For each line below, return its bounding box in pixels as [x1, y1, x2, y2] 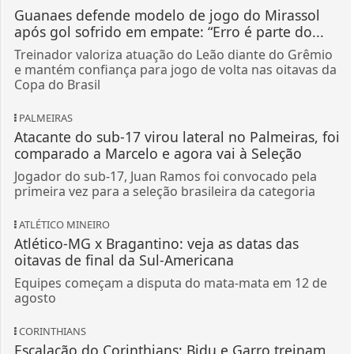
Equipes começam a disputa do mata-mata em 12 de [13, 208, 327, 226]
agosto [13, 223, 56, 241]
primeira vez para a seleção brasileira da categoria [13, 116, 315, 134]
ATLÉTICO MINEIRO [16, 151, 110, 166]
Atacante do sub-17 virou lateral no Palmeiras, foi [13, 61, 340, 81]
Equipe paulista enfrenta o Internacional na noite [13, 314, 307, 333]
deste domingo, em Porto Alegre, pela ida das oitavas [13, 330, 333, 348]
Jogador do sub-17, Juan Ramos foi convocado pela [13, 101, 317, 119]
